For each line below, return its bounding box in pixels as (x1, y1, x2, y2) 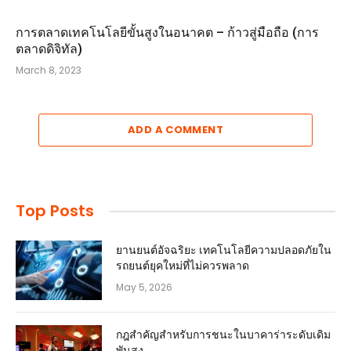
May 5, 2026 (116, 280, 172, 295)
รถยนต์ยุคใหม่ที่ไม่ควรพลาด (116, 258, 249, 273)
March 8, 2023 (16, 63, 81, 78)
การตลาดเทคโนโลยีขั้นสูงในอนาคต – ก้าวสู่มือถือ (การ (16, 24, 319, 41)
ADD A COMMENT (127, 122, 224, 138)
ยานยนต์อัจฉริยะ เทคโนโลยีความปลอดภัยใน (116, 242, 331, 258)
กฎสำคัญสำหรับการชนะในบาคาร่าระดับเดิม (116, 327, 331, 342)
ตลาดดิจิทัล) (16, 40, 82, 57)
